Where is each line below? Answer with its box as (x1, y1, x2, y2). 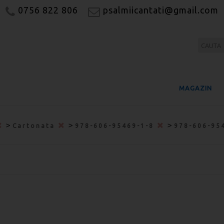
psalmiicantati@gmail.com (100, 5, 218, 15)
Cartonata (12, 122, 58, 129)
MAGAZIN (179, 84, 212, 91)
